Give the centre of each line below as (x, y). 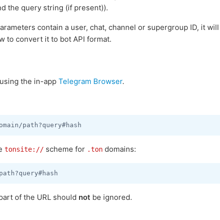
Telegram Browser (90, 81)
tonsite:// (24, 149)
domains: (119, 149)
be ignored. (111, 197)
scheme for (65, 149)
